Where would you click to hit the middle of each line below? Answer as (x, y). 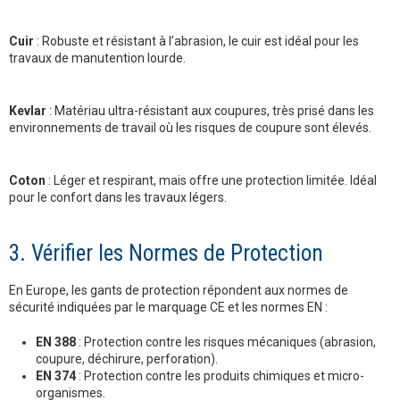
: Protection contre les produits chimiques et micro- (220, 376)
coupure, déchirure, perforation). (127, 359)
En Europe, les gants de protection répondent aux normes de (179, 291)
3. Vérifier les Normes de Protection (166, 254)
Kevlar (28, 111)
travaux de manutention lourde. (97, 58)
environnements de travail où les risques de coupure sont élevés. (190, 128)
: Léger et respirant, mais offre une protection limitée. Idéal (211, 181)
